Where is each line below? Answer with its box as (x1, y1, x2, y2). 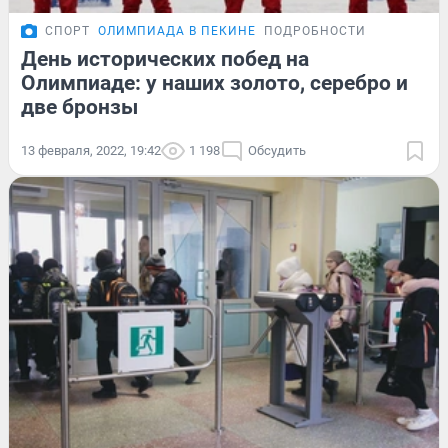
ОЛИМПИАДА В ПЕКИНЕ (98, 23, 256, 38)
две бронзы (21, 94, 138, 119)
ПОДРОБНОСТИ (264, 23, 366, 38)
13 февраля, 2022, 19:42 (21, 142, 161, 158)
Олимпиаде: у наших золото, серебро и (21, 70, 408, 95)
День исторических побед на (21, 46, 309, 71)
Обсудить (248, 142, 306, 158)
